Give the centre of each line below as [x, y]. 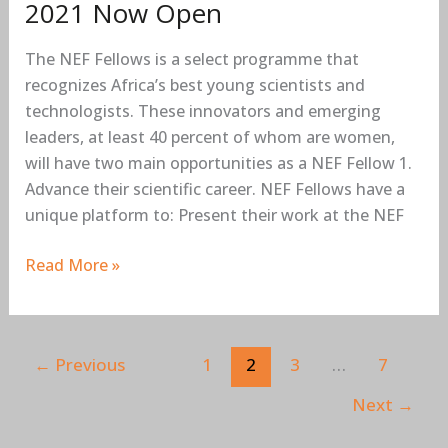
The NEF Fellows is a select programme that [191, 59]
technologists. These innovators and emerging [202, 111]
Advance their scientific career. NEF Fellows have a [214, 189]
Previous [88, 364]
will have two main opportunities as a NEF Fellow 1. [218, 163]
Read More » [72, 265]
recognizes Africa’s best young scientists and [194, 85]
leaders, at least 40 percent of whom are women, [209, 137]
